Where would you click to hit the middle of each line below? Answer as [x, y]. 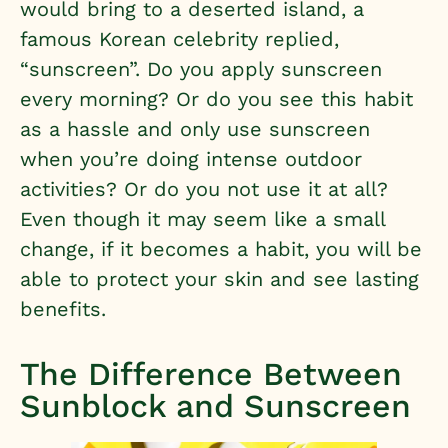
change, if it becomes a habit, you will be [221, 249]
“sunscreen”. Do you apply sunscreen [201, 69]
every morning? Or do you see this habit [216, 99]
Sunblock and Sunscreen [215, 406]
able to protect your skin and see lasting [219, 279]
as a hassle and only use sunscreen [195, 129]
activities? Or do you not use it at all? [204, 189]
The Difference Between [211, 374]
